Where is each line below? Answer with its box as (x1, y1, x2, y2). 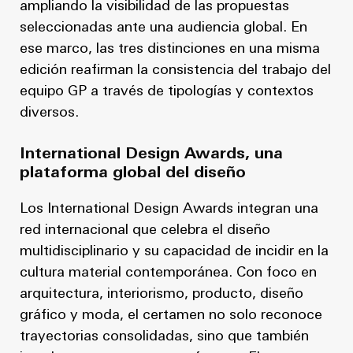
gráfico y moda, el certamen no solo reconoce (20, 307, 322, 323)
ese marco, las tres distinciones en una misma (20, 41, 320, 57)
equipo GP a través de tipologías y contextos (20, 84, 314, 99)
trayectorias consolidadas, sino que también (20, 329, 309, 344)
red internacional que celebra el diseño (20, 222, 270, 238)
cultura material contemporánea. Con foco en (20, 265, 317, 281)
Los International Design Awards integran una (20, 201, 318, 217)
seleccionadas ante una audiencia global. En (20, 20, 307, 35)
